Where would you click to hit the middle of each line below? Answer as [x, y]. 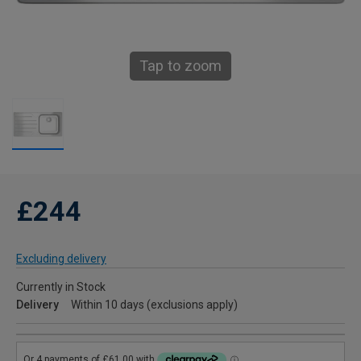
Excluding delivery [61, 259]
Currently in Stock [61, 287]
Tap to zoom [180, 66]
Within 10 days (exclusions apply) [154, 305]
